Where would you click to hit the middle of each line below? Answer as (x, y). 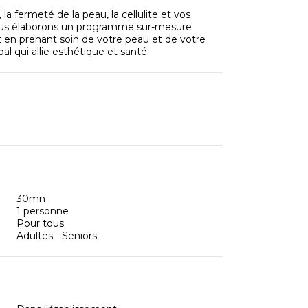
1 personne (43, 211)
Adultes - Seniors (57, 235)
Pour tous (40, 223)
